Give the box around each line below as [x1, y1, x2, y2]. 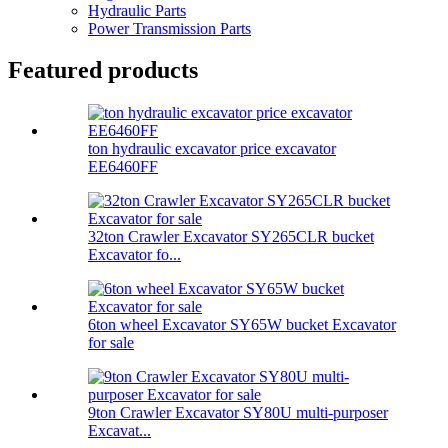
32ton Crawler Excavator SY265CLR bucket [88, 228, 374, 246]
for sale [88, 334, 134, 352]
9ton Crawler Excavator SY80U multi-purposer [88, 404, 388, 422]
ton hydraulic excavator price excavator [88, 140, 336, 158]
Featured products [8, 57, 198, 84]
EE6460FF [88, 158, 158, 176]
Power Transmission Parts [88, 19, 251, 37]
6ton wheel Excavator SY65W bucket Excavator [88, 316, 396, 334]
